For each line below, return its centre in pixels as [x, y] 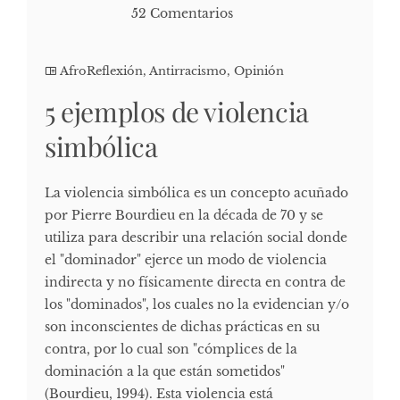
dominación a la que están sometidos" [165, 371]
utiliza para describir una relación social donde [196, 237]
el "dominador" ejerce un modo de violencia [186, 259]
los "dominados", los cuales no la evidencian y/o [197, 304]
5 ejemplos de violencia [177, 111]
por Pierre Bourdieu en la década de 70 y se [184, 215]
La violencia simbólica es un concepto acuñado [196, 192]
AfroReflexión [101, 71]
